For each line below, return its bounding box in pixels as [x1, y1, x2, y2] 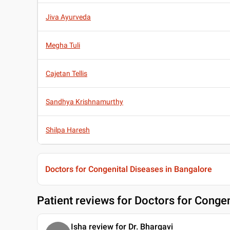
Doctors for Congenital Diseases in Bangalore [45, 164, 212, 175]
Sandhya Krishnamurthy [46, 98, 123, 106]
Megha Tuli [46, 41, 80, 50]
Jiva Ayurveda [46, 13, 91, 22]
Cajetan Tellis [46, 69, 87, 78]
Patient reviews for [37, 194, 135, 207]
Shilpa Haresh [46, 126, 90, 135]
